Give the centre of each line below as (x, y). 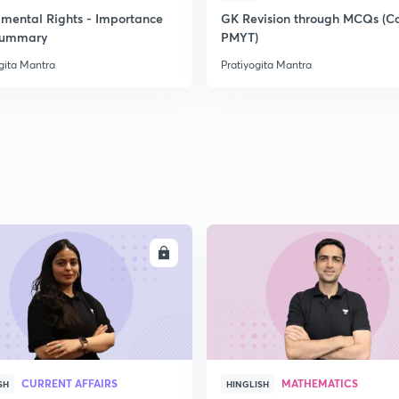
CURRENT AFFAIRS (69, 383)
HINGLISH (248, 384)
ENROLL (129, 253)
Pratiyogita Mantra (266, 65)
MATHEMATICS (320, 383)
